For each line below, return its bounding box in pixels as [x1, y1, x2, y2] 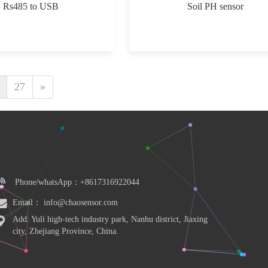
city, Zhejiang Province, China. [13, 227, 118, 236]
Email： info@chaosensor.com [13, 198, 118, 207]
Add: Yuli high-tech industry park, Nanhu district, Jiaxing [13, 215, 208, 224]
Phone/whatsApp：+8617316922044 [15, 178, 139, 187]
